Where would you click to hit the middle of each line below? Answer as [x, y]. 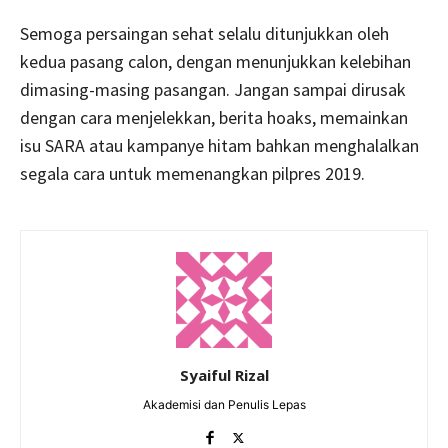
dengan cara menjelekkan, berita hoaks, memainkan [214, 117]
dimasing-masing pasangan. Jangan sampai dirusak [213, 89]
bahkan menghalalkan [337, 145]
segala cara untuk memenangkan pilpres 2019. [192, 173]
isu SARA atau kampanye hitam [136, 145]
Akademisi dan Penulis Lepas [224, 404]
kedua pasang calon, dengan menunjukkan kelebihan [215, 61]
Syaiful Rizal [224, 374]
